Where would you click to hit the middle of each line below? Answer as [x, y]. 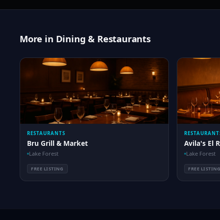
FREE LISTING [47, 169]
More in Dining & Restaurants [85, 39]
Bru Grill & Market [57, 143]
